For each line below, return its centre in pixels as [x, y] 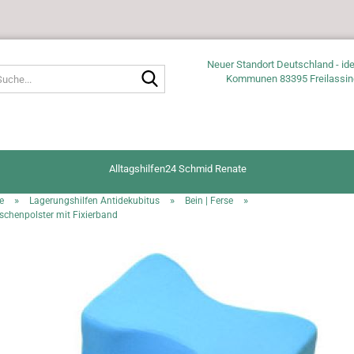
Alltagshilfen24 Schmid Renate [178, 169]
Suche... [182, 71]
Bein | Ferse [209, 201]
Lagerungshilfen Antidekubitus [94, 201]
